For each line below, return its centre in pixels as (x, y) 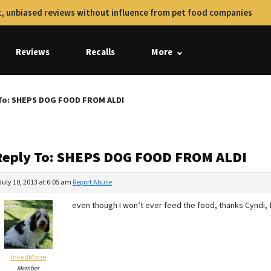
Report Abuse (92, 182)
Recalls (100, 52)
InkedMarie (28, 257)
